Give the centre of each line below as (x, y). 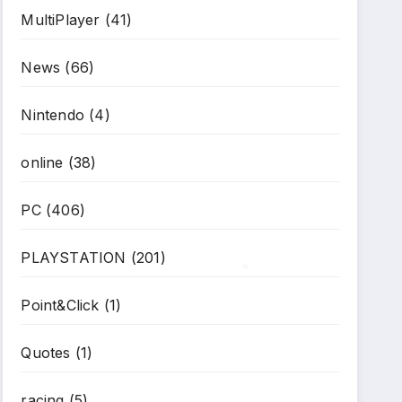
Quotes (46, 353)
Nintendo (52, 115)
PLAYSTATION (74, 258)
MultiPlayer (61, 20)
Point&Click (60, 305)
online (42, 162)
